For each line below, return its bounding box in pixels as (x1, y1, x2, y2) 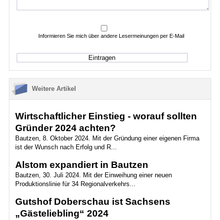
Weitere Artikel (31, 85, 76, 92)
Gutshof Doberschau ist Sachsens (15, 196, 170, 207)
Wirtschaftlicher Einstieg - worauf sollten (15, 111, 197, 121)
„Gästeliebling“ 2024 (15, 208, 109, 219)
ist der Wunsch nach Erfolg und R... (15, 143, 117, 151)
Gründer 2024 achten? (15, 123, 116, 133)
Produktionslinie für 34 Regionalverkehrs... (15, 180, 136, 188)
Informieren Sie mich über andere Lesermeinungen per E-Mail (38, 33, 185, 39)
